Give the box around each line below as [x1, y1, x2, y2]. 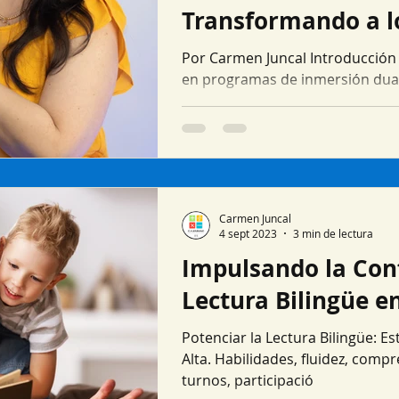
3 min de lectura [293, 226, 373, 240]
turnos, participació [182, 370, 313, 390]
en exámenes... [182, 91, 281, 110]
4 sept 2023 [219, 226, 277, 240]
